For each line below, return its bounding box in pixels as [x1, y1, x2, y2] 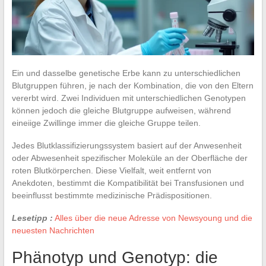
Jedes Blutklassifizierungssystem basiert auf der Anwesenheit [11, 140, 242, 150]
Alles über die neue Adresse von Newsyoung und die [54, 213, 252, 223]
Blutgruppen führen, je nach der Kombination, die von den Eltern [11, 80, 254, 90]
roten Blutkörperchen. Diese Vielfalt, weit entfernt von [11, 165, 211, 175]
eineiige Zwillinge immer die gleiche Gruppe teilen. [11, 118, 201, 128]
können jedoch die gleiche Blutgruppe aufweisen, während [11, 105, 231, 115]
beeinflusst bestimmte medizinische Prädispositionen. [11, 190, 212, 200]
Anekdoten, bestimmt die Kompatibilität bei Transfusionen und [11, 178, 244, 188]
